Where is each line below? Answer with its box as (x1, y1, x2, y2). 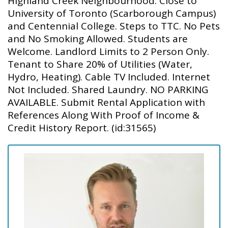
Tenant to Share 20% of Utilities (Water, (8, 58, 192, 71)
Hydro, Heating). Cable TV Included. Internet (8, 70, 210, 84)
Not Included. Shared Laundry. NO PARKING (8, 83, 208, 97)
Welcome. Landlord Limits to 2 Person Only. (8, 45, 209, 59)
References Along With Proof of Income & (8, 108, 199, 122)
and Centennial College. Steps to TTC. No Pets (8, 19, 220, 33)
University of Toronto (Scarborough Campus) (8, 7, 216, 20)
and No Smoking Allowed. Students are (8, 32, 188, 46)
